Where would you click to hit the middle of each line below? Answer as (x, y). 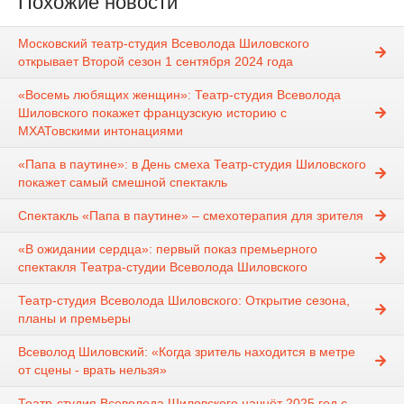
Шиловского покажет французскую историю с (152, 113)
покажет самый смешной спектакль (123, 183)
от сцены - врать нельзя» (92, 370)
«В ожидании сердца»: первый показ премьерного (168, 249)
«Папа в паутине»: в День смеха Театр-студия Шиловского (192, 165)
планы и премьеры (74, 319)
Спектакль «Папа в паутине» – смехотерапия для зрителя (191, 216)
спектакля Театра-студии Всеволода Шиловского (163, 267)
